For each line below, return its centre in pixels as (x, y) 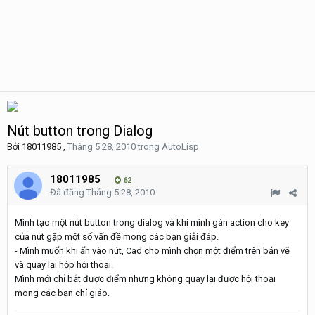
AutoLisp (180, 147)
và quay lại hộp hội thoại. (64, 265)
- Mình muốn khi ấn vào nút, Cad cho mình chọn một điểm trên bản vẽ (152, 251)
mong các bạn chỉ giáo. (62, 293)
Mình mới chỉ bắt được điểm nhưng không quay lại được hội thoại (145, 279)
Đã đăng (68, 192)
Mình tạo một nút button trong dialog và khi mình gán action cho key (152, 223)
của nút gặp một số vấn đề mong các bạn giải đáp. (117, 237)
